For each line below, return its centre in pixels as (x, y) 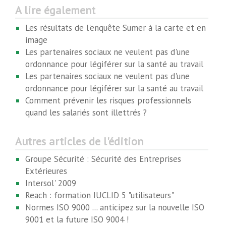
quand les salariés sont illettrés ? (86, 112)
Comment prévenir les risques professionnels (108, 100)
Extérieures (46, 171)
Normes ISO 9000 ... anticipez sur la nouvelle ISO (115, 207)
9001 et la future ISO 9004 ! (77, 219)
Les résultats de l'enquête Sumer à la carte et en (116, 28)
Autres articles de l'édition (79, 141)
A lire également (55, 10)
